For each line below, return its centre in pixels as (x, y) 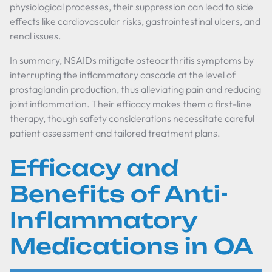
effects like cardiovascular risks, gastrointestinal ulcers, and (135, 21)
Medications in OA (131, 246)
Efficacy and (94, 168)
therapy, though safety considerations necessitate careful (132, 118)
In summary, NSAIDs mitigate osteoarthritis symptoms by (132, 60)
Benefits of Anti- (119, 194)
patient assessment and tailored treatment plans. (115, 133)
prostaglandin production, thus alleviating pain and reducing (135, 89)
